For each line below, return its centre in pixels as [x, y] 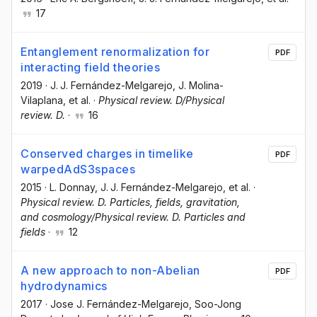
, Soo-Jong [215, 304]
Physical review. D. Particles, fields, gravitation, [130, 202]
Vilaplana [42, 100]
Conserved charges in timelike [107, 154]
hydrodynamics [64, 286]
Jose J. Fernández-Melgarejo [120, 304]
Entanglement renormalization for [115, 51]
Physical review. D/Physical [161, 100]
